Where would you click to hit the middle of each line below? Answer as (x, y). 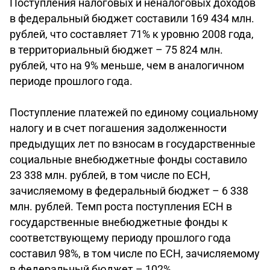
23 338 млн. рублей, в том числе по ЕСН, (110, 175)
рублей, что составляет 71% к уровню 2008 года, (132, 34)
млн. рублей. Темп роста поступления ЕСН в (121, 206)
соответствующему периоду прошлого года (120, 238)
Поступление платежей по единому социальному (134, 112)
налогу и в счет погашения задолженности (118, 128)
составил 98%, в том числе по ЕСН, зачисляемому (135, 253)
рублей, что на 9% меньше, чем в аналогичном (127, 65)
